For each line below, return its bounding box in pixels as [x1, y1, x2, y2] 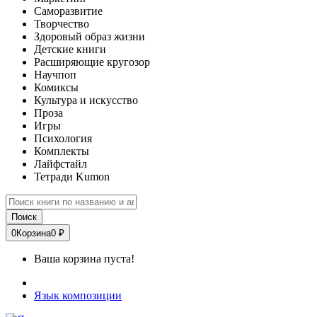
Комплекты [34, 145, 89, 157]
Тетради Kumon [34, 171, 110, 183]
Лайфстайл [34, 158, 87, 170]
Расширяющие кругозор [34, 56, 150, 68]
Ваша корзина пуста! [34, 253, 134, 265]
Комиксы [34, 81, 79, 93]
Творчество [34, 18, 89, 30]
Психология [34, 132, 92, 144]
